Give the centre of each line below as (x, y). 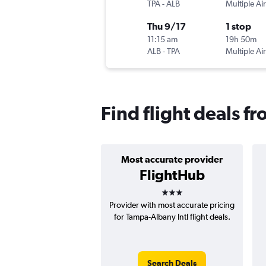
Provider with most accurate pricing (172, 205)
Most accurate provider (172, 159)
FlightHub (172, 175)
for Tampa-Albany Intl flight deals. (172, 217)
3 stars (182, 189)
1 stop (238, 26)
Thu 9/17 (167, 26)
